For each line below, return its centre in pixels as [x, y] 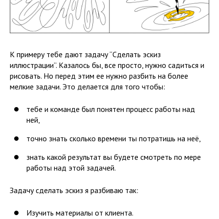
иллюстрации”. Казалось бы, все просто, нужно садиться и [107, 65]
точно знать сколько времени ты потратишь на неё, [114, 138]
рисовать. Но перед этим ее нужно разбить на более [99, 76]
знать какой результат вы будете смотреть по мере [114, 157]
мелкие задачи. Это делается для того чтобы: [88, 86]
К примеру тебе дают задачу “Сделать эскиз [85, 54]
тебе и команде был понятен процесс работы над [111, 109]
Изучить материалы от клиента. [80, 212]
